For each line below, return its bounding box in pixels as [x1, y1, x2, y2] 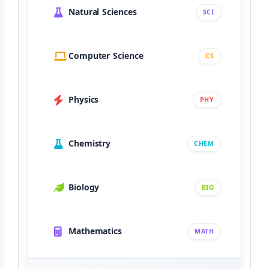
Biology [68, 179, 100, 196]
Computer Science [68, 47, 144, 64]
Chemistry [68, 135, 111, 152]
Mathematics [68, 223, 122, 240]
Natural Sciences [68, 4, 137, 20]
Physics [68, 91, 99, 108]
